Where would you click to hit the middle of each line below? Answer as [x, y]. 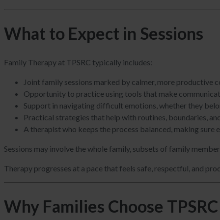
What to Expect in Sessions [104, 33]
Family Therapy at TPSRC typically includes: [78, 62]
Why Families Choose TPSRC [111, 206]
